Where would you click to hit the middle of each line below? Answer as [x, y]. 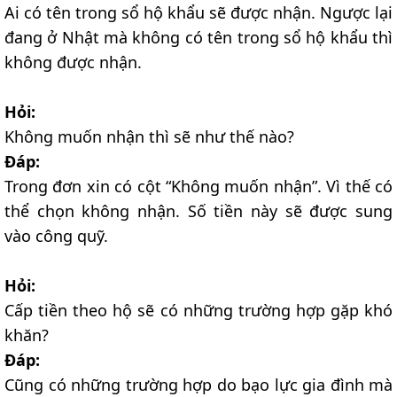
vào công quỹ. [56, 236]
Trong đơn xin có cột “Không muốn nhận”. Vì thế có [198, 187]
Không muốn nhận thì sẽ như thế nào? [149, 137]
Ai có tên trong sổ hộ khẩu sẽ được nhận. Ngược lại [198, 13]
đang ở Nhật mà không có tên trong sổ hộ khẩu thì [198, 38]
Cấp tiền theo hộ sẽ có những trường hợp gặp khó [198, 311]
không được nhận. [73, 62]
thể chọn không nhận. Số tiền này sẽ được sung [198, 211]
